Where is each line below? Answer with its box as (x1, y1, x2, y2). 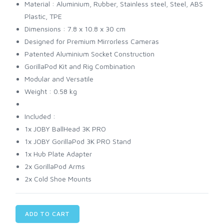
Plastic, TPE (24, 12, 62, 21)
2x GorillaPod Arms (24, 162, 85, 171)
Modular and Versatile (24, 74, 93, 83)
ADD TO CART (25, 210, 70, 218)
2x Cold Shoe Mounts (24, 174, 91, 183)
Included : (24, 112, 55, 121)
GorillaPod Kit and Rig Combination (24, 62, 135, 71)
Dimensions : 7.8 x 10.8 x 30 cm (24, 24, 125, 33)
